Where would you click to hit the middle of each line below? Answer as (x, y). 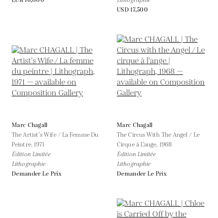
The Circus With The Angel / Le (158, 135)
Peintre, (23, 145)
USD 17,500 (132, 10)
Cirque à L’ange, (138, 145)
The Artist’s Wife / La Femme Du (55, 135)
